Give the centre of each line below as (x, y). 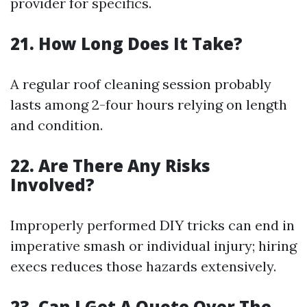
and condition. (57, 125)
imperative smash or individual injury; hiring (153, 246)
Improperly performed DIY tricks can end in (152, 225)
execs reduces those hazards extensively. (143, 266)
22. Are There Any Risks (110, 165)
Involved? (52, 185)
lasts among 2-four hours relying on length (149, 105)
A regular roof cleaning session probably (141, 84)
